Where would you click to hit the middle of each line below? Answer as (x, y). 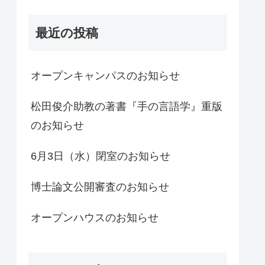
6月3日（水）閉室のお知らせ (101, 156)
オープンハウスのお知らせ (95, 218)
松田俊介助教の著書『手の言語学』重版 (127, 107)
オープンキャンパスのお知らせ (105, 76)
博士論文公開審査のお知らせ (100, 187)
